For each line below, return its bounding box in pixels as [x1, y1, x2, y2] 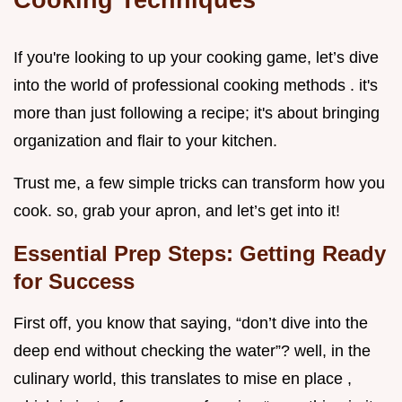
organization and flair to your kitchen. [13, 132, 277, 151]
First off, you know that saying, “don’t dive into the [13, 314, 368, 333]
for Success [13, 269, 135, 294]
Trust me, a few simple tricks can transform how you [13, 174, 385, 193]
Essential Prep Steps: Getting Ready [13, 241, 386, 267]
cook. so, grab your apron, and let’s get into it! [13, 202, 340, 221]
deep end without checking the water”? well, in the [13, 342, 371, 361]
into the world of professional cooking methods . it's [13, 76, 378, 95]
